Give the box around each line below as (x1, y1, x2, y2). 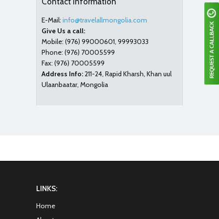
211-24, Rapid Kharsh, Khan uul (83, 69, 172, 78)
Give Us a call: (42, 26, 85, 35)
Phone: (42, 48, 63, 57)
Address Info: (42, 69, 83, 78)
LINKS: (36, 184, 57, 193)
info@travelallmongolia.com (63, 16, 147, 24)
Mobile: (42, 37, 64, 46)
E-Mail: (42, 16, 61, 24)
